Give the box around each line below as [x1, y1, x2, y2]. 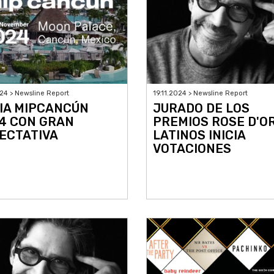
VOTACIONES [153, 141, 231, 157]
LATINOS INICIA [153, 128, 245, 143]
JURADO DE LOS [153, 101, 250, 116]
